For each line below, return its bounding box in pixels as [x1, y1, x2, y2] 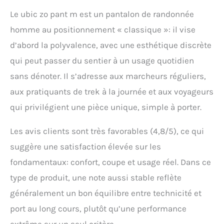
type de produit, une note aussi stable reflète [10, 172, 181, 183]
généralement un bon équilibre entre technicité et [10, 188, 201, 198]
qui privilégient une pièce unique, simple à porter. [10, 102, 201, 112]
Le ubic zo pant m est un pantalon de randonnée [10, 9, 194, 19]
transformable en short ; [104, 40, 184, 49]
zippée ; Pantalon [104, 30, 160, 39]
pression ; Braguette [104, 19, 170, 28]
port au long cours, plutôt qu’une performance [10, 203, 186, 214]
